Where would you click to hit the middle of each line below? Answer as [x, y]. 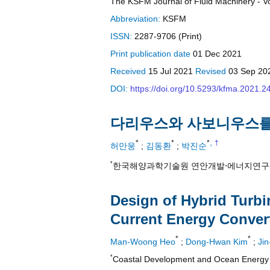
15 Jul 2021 [172, 71]
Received [129, 71]
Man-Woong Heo [143, 241]
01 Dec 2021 [217, 54]
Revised [212, 71]
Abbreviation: [137, 19]
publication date [162, 54]
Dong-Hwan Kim [217, 241]
